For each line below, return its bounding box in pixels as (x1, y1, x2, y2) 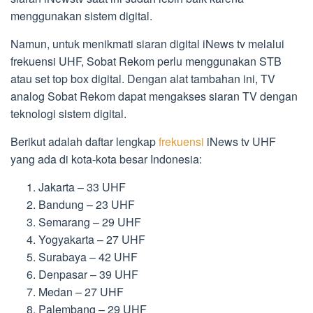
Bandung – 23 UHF (38, 196, 135, 213)
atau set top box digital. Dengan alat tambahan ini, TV (10, 71, 275, 87)
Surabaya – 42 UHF (38, 249, 138, 265)
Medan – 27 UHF (38, 284, 124, 300)
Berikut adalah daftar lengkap (10, 133, 159, 150)
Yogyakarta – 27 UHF (38, 231, 145, 248)
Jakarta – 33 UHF (38, 179, 126, 196)
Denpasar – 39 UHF (38, 266, 138, 283)
